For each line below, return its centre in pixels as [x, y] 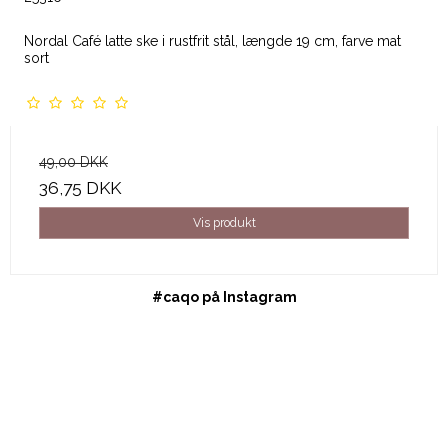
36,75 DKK [80, 187]
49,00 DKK [73, 161]
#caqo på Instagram [224, 297]
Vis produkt [224, 222]
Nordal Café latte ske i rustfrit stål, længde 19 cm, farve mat [212, 40]
